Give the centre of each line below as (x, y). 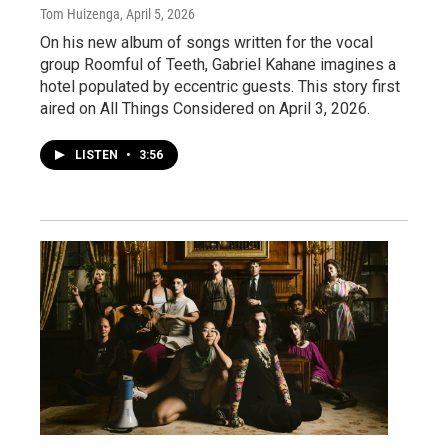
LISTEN (98, 154)
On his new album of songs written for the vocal (206, 42)
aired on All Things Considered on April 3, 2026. (205, 108)
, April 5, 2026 (157, 13)
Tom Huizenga (80, 13)
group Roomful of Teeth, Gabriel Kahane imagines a (218, 64)
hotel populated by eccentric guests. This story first (220, 86)
